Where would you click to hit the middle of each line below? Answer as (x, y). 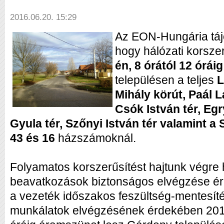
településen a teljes (166, 80)
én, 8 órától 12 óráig (169, 66)
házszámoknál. (95, 138)
